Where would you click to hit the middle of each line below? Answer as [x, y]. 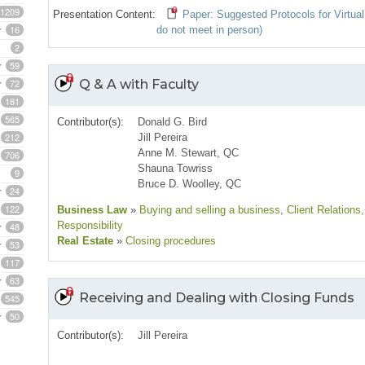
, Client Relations [321, 210]
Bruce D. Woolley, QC [190, 184]
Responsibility [90, 226]
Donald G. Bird [173, 122]
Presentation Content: [104, 15]
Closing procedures [169, 241]
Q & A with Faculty [139, 85]
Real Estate [85, 241]
